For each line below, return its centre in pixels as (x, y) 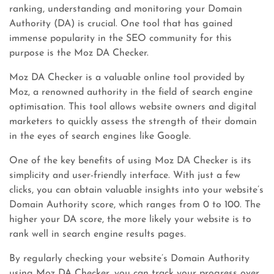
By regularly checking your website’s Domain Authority (129, 259)
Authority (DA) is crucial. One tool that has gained (121, 24)
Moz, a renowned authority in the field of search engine (131, 92)
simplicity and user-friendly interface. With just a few (125, 176)
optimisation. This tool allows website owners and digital (133, 107)
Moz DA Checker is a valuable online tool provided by (127, 78)
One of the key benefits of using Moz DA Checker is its (130, 161)
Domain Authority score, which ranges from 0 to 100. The (135, 205)
